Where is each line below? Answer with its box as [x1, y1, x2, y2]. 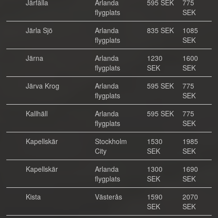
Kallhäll [26, 109, 48, 118]
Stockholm [95, 136, 127, 146]
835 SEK [147, 25, 174, 35]
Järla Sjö [26, 25, 53, 35]
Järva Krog [26, 81, 59, 91]
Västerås [95, 192, 122, 201]
